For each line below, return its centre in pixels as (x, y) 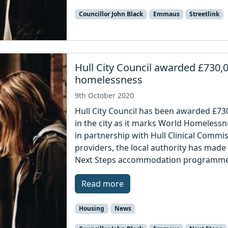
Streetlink (205, 14)
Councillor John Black (111, 14)
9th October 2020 (105, 96)
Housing (91, 209)
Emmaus (166, 14)
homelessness (109, 80)
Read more (103, 184)
